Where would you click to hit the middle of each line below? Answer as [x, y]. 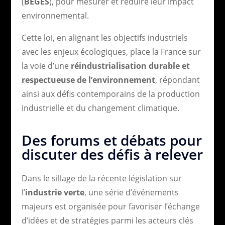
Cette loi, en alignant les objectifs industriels [104, 37]
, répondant [177, 80]
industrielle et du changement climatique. [100, 108]
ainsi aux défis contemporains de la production [110, 94]
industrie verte [54, 192]
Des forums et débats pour [111, 140]
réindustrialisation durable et [130, 66]
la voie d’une [46, 66]
